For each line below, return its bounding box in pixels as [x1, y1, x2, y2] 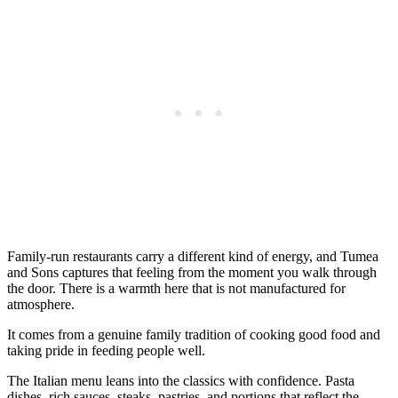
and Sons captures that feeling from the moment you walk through [7, 265, 377, 281]
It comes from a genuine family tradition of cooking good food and [7, 327, 380, 343]
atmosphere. [7, 297, 75, 313]
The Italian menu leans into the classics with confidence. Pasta [7, 373, 354, 389]
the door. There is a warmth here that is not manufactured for [7, 281, 346, 297]
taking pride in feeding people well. [7, 343, 205, 359]
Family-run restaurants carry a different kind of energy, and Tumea [7, 249, 378, 265]
